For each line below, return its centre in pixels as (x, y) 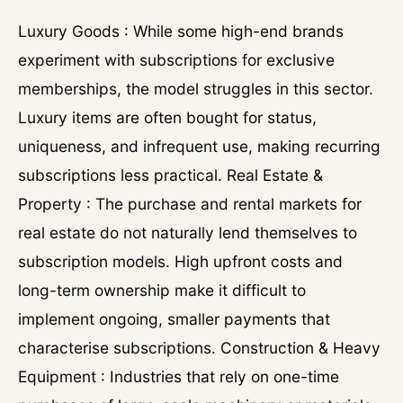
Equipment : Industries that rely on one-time (179, 376)
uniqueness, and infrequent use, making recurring (199, 146)
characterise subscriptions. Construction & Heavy (199, 348)
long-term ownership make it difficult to (162, 290)
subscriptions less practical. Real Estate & (170, 175)
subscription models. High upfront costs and (180, 261)
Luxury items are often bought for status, (167, 117)
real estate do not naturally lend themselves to (188, 233)
